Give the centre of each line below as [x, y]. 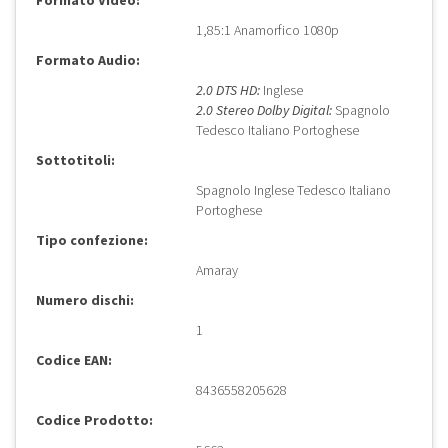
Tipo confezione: [92, 240]
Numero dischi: [85, 300]
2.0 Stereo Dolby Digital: [264, 110]
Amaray [217, 270]
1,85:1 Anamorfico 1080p [267, 30]
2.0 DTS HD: [228, 90]
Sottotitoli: [75, 160]
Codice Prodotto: [94, 420]
